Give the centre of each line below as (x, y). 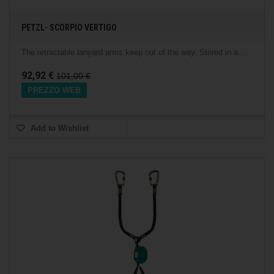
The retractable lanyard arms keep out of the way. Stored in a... (133, 52)
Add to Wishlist (58, 128)
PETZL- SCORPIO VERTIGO (69, 28)
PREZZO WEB (54, 90)
